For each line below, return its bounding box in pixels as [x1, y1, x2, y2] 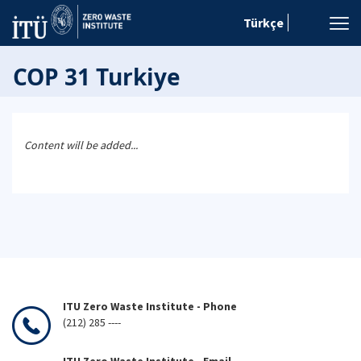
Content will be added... [24, 138, 138, 152]
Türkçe [243, 15, 284, 31]
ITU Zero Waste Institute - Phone [63, 299, 237, 313]
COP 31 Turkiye [13, 61, 180, 92]
